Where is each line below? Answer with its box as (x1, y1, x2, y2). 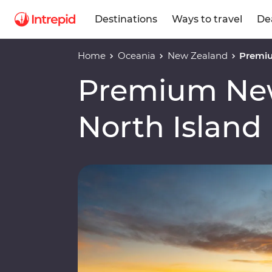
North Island (78, 109, 262, 145)
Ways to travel (172, 13, 242, 25)
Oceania (117, 50, 155, 61)
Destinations (95, 13, 157, 25)
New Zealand (167, 50, 228, 61)
